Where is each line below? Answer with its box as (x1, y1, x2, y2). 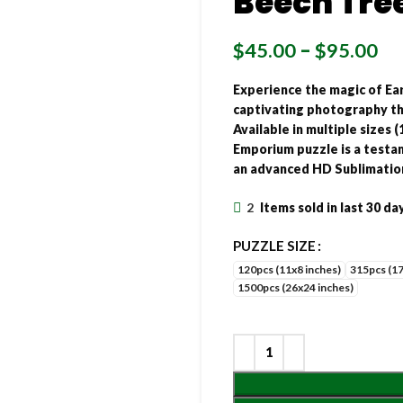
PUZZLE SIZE (233, 237, 316, 254)
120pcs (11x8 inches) (237, 262, 341, 276)
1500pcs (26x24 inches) (237, 280, 354, 294)
